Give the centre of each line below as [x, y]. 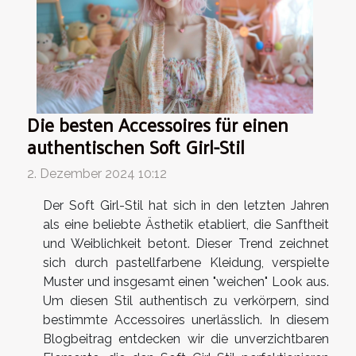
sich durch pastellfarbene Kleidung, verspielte [186, 263]
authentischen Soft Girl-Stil [136, 147]
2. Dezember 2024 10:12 [97, 174]
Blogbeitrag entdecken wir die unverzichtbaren [186, 339]
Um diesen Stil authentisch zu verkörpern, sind [186, 301]
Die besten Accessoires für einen [158, 125]
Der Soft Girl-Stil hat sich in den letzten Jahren [186, 206]
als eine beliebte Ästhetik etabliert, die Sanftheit [186, 225]
